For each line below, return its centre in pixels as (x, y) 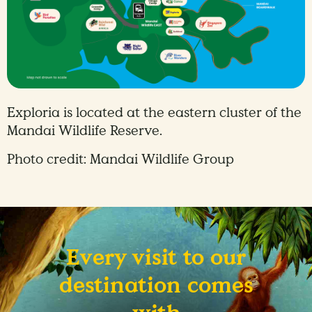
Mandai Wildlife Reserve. (85, 131)
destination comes (156, 286)
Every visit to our (156, 258)
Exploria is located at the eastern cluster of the (154, 112)
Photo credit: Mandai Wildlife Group (120, 159)
